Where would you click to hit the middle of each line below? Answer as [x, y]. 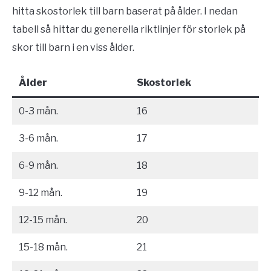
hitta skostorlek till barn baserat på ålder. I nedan [125, 11]
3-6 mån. [38, 138]
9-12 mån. [41, 192]
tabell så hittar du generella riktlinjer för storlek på [129, 29]
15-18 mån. [43, 247]
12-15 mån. [43, 220]
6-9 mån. [38, 165]
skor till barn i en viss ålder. [74, 47]
